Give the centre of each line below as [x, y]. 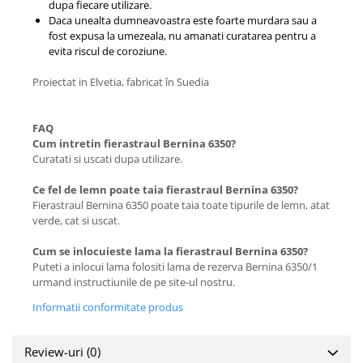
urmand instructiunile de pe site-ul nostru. [134, 282]
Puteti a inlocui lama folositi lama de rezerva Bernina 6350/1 [175, 267]
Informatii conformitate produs [108, 307]
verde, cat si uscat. [76, 220]
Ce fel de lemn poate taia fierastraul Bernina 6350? [165, 190]
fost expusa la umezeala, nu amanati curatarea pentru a [182, 36]
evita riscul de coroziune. [108, 51]
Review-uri [56, 352]
